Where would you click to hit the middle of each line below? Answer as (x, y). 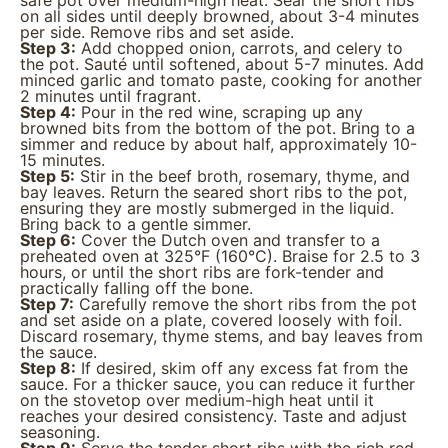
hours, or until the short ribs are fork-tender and (202, 272)
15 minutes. (62, 160)
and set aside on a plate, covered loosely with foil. (211, 320)
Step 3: (48, 48)
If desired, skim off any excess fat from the (242, 368)
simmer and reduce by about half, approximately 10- (218, 144)
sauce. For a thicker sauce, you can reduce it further (217, 384)
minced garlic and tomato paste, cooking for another (221, 80)
